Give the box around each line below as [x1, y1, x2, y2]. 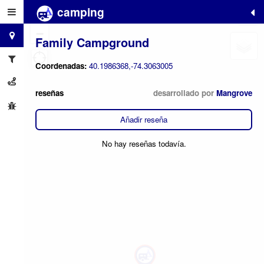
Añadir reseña [120, 114, 167, 126]
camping [54, 4, 104, 20]
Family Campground [35, 33, 149, 51]
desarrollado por [153, 87, 216, 98]
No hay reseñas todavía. [101, 138, 186, 150]
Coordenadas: [35, 60, 89, 72]
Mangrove [216, 87, 252, 98]
